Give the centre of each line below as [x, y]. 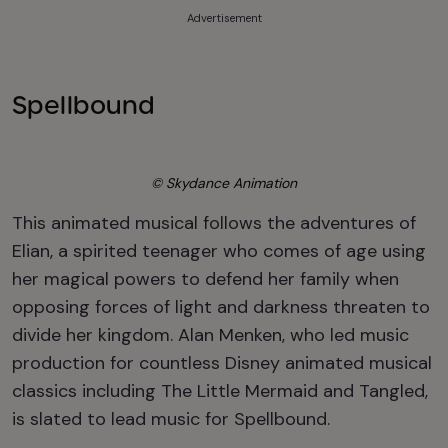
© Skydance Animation [224, 183]
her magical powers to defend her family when [205, 279]
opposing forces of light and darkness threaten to [221, 307]
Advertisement [224, 18]
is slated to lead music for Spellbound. [171, 419]
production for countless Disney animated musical [222, 363]
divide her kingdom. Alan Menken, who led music [210, 335]
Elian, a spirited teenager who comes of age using [219, 251]
